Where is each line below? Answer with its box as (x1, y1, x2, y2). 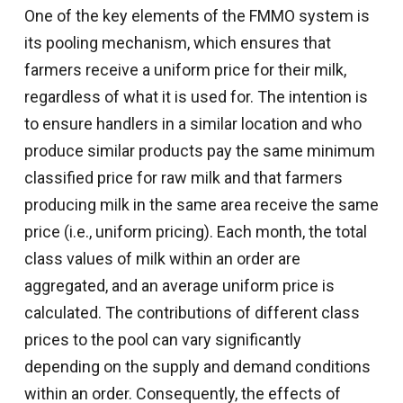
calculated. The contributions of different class (23, 302, 360, 322)
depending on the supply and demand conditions (23, 356, 371, 376)
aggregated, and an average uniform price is (23, 275, 335, 295)
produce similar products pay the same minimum (23, 140, 375, 160)
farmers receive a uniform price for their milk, (23, 59, 346, 79)
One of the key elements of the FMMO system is (23, 5, 370, 25)
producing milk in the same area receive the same (23, 194, 379, 214)
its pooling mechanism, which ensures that (23, 32, 331, 52)
